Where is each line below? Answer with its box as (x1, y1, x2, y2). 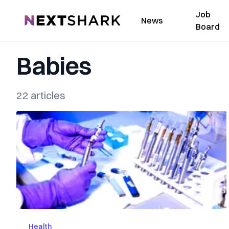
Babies (16, 51, 91, 81)
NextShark (24, 14, 62, 24)
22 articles (16, 89, 65, 102)
